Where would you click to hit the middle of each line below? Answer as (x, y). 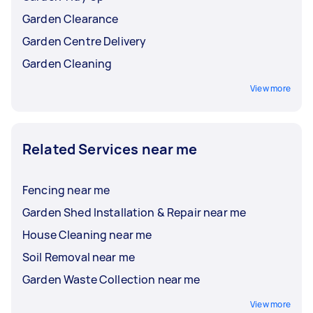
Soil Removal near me (79, 257)
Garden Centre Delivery (85, 41)
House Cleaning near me (87, 235)
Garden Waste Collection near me (111, 279)
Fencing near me (66, 190)
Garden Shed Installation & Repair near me (134, 212)
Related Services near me (110, 149)
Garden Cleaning (67, 64)
